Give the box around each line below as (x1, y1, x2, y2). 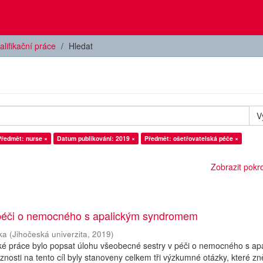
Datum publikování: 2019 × (57, 134, 135, 143)
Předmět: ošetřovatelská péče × (144, 134, 238, 143)
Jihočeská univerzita (12, 228, 88, 240)
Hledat (69, 40, 93, 52)
